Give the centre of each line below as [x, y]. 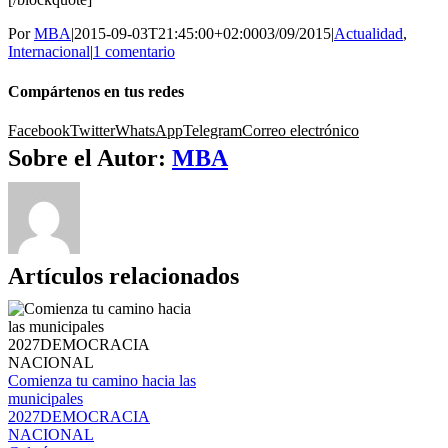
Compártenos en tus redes [96, 91]
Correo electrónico [300, 130]
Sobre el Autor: [90, 157]
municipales [45, 398]
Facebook [39, 130]
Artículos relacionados [123, 275]
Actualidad [368, 34]
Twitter [92, 130]
